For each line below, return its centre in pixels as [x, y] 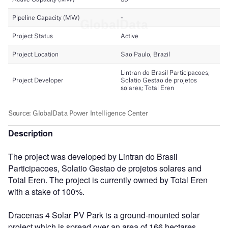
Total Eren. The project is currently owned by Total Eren [108, 180]
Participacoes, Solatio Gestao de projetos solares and [105, 168]
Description [31, 133]
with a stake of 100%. [46, 191]
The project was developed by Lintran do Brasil [93, 156]
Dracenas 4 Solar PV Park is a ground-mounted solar [104, 215]
